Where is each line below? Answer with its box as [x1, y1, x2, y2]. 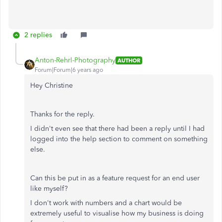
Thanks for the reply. [30, 110, 95, 118]
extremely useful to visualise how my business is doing [30, 209, 204, 218]
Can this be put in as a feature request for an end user [30, 174, 200, 182]
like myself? [30, 184, 68, 193]
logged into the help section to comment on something [30, 135, 208, 143]
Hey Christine [30, 81, 73, 90]
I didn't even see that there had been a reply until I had [30, 124, 205, 133]
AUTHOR [117, 56, 140, 64]
